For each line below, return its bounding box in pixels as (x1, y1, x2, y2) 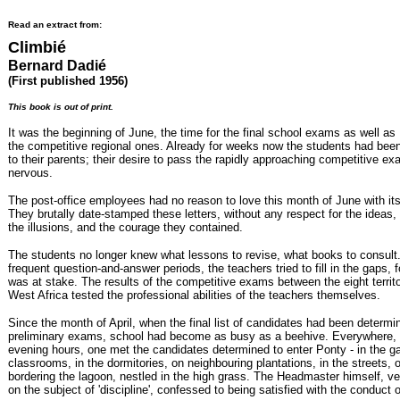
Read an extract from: (8, 20, 102, 29)
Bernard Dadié (8, 58, 106, 73)
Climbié (8, 38, 66, 56)
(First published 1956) (8, 74, 128, 87)
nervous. (8, 166, 53, 179)
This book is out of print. (8, 102, 113, 112)
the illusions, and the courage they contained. (8, 221, 243, 234)
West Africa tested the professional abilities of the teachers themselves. (8, 288, 380, 302)
